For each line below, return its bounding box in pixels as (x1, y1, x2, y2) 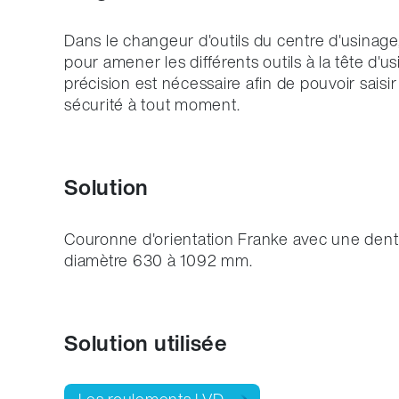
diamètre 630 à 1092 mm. (64, 248, 253, 273)
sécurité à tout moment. (64, 93, 240, 117)
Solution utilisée (64, 327, 228, 360)
